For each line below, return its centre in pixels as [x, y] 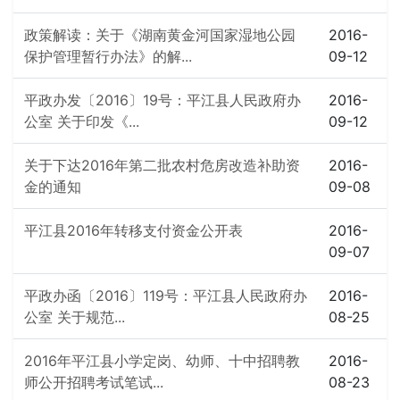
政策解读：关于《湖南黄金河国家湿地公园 [160, 35]
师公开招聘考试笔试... [94, 382]
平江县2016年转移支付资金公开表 [133, 230]
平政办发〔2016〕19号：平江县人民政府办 [162, 100]
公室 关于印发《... [82, 121]
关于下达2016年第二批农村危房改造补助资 [162, 165]
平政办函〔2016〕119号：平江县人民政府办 [166, 296]
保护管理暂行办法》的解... [108, 56]
